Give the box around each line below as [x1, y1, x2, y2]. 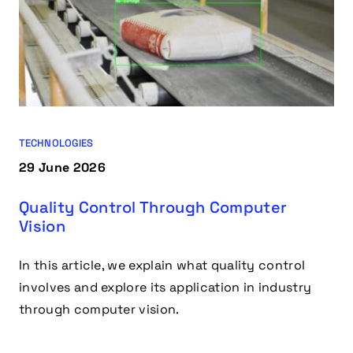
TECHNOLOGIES [19, 136, 94, 150]
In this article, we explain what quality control [19, 256, 306, 273]
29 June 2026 [19, 158, 106, 176]
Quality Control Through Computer [19, 196, 288, 217]
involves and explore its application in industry [19, 278, 312, 295]
